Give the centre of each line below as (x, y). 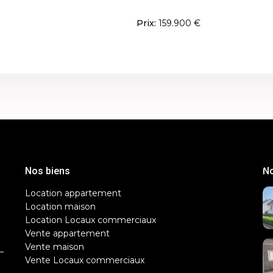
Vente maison (55, 246)
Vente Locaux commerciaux (85, 260)
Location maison (60, 206)
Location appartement (73, 193)
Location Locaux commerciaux (90, 220)
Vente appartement (67, 233)
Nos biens (48, 171)
